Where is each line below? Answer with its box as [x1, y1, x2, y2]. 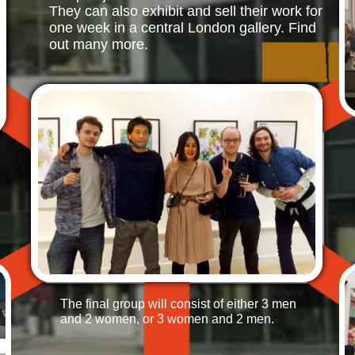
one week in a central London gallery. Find [49, 20, 316, 36]
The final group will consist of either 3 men [60, 297, 296, 311]
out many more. [49, 36, 148, 52]
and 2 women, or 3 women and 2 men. [60, 312, 274, 326]
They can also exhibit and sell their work [49, 3, 306, 19]
